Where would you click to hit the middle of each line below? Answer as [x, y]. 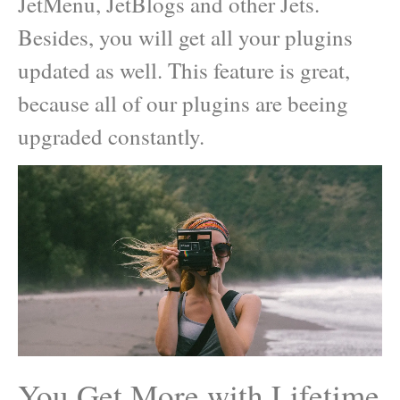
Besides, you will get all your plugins [185, 37]
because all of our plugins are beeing [183, 103]
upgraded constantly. [111, 136]
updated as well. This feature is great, [184, 70]
